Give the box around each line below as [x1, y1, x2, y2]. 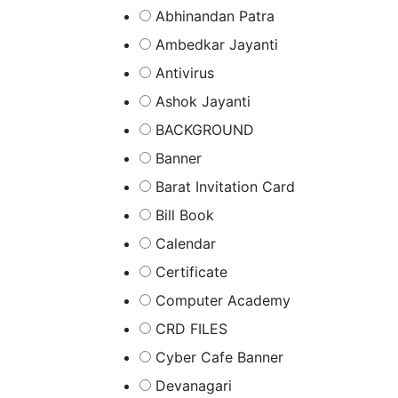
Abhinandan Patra [155, 7, 275, 25]
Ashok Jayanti [155, 92, 251, 110]
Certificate [155, 263, 227, 281]
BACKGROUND [155, 121, 254, 139]
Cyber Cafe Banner [155, 348, 283, 366]
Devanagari [155, 377, 232, 394]
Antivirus [155, 64, 214, 82]
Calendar [155, 235, 216, 252]
